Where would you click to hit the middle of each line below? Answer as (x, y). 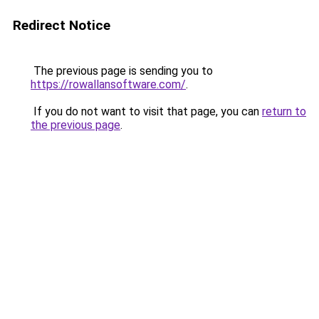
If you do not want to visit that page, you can (146, 111)
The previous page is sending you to (122, 71)
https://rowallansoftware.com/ (108, 84)
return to (284, 111)
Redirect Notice (62, 25)
